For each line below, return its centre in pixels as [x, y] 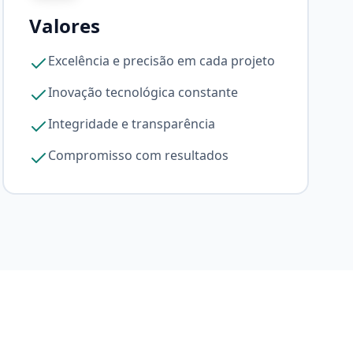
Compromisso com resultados [138, 155]
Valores [64, 26]
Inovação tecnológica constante [143, 92]
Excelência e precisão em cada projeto [161, 61]
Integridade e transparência [131, 124]
